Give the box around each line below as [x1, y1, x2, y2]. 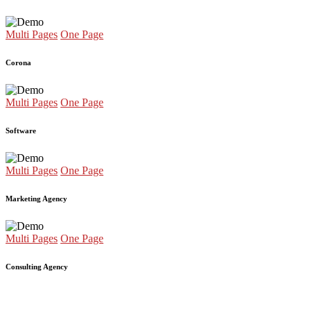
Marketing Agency [6, 194, 67, 203]
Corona [6, 58, 31, 67]
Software [6, 126, 36, 135]
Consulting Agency [6, 262, 68, 271]
